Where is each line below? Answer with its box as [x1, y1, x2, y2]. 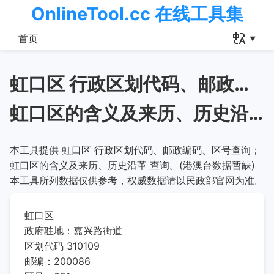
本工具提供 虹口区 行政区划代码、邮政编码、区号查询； [10, 144, 261, 156]
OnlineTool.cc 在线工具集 [31, 3, 243, 24]
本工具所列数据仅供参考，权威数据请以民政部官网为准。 [10, 174, 264, 187]
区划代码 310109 [24, 240, 100, 252]
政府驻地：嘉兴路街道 [24, 224, 122, 237]
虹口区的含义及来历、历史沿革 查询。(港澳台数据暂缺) [10, 159, 255, 171]
